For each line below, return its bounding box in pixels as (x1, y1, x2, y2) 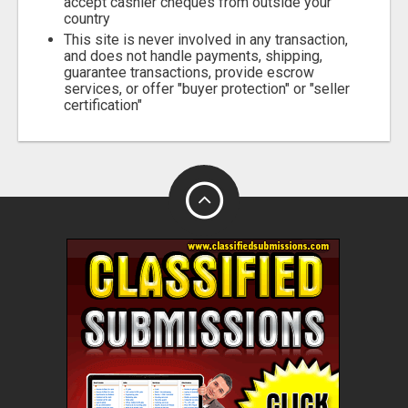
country (64, 9, 110, 27)
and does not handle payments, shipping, (64, 46, 322, 65)
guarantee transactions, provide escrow (64, 63, 314, 81)
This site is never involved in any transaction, (64, 30, 348, 48)
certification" (64, 96, 142, 114)
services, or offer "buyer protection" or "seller (64, 79, 350, 97)
